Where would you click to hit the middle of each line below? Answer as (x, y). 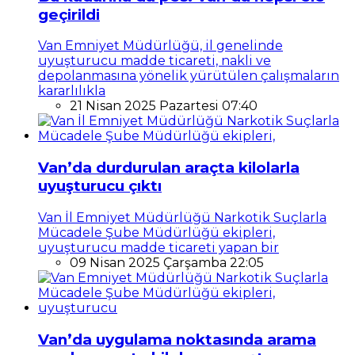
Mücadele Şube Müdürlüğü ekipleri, (157, 232)
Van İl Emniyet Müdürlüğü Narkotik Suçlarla (182, 217)
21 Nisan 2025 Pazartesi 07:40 (164, 106)
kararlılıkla (72, 91)
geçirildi (69, 14)
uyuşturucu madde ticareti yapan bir (158, 247)
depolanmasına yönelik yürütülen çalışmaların (189, 76)
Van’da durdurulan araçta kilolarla (169, 168)
